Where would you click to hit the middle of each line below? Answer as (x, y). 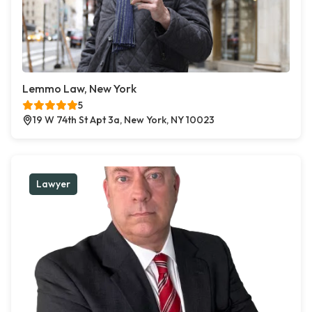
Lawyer (53, 184)
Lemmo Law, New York (79, 89)
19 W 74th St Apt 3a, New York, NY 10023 (124, 120)
